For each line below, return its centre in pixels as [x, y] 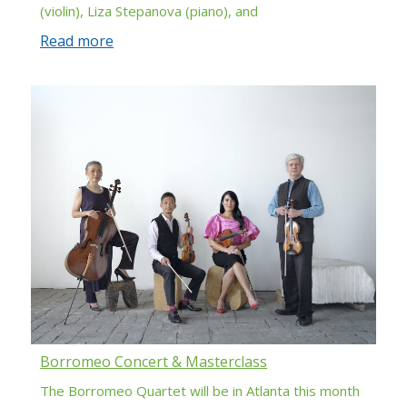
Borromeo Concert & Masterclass [154, 361]
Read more [77, 40]
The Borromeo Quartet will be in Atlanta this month [200, 390]
